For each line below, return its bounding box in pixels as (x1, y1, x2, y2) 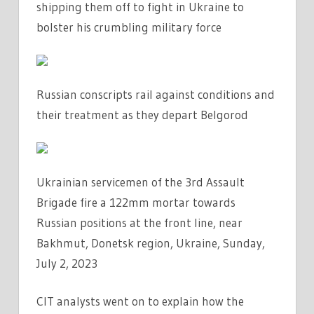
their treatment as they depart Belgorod (36, 107, 248, 122)
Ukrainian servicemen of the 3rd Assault (36, 174, 245, 189)
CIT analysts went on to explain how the (36, 294, 244, 309)
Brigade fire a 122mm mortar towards (36, 194, 235, 210)
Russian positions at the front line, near (36, 214, 243, 230)
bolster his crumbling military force (36, 19, 221, 34)
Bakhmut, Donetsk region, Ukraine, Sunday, (36, 235, 265, 250)
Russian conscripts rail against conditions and (36, 86, 275, 102)
